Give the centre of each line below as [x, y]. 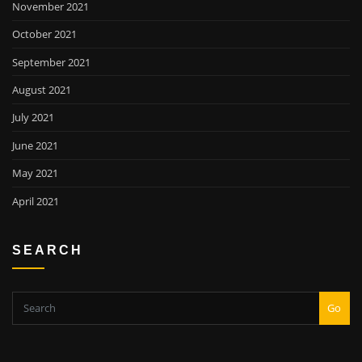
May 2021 [35, 173]
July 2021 [33, 118]
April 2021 [36, 201]
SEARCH [48, 250]
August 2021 [42, 90]
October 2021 [44, 34]
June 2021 [35, 145]
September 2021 [51, 62]
